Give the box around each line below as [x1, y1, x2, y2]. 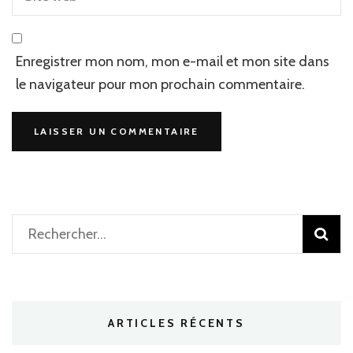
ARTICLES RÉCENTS [108, 315, 245, 330]
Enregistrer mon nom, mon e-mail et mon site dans [16, 52, 329, 70]
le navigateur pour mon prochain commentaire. [16, 75, 305, 93]
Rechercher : [28, 225, 94, 241]
